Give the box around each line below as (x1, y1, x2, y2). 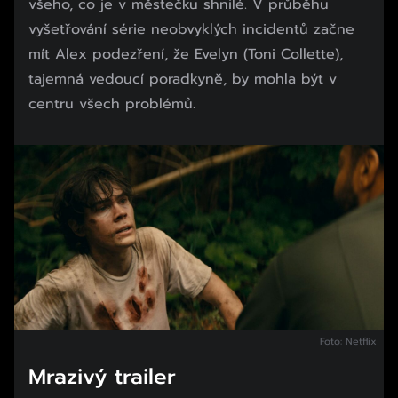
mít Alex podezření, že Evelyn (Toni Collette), (28, 44, 343, 66)
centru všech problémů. (28, 93, 195, 115)
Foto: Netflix (319, 334, 377, 350)
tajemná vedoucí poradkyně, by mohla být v (28, 68, 337, 91)
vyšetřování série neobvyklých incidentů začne (28, 19, 354, 41)
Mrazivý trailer (28, 360, 176, 393)
